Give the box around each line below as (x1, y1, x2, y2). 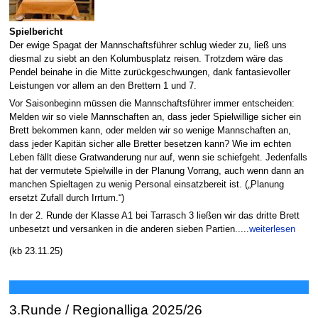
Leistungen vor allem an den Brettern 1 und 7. (9, 80, 197, 91)
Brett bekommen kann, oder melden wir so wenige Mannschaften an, (9, 125, 291, 136)
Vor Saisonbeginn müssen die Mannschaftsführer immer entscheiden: (9, 98, 295, 109)
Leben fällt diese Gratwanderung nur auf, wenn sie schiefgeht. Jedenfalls (9, 152, 307, 163)
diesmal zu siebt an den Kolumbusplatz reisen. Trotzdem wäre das (9, 53, 283, 64)
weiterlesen (248, 224, 295, 235)
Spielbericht (9, 26, 62, 37)
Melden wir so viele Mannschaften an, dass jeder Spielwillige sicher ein (9, 111, 301, 122)
